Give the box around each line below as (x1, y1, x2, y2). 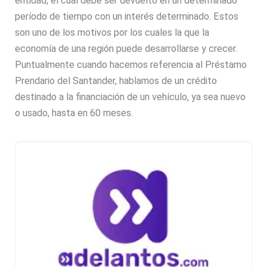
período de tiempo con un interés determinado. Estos (15, 11, 239, 23)
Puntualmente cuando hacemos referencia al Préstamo (15, 59, 247, 71)
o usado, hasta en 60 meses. (15, 107, 133, 119)
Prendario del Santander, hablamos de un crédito (15, 75, 218, 87)
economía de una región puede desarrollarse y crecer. (15, 43, 238, 55)
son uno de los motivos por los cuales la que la (15, 27, 210, 39)
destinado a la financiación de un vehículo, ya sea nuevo (15, 91, 246, 103)
